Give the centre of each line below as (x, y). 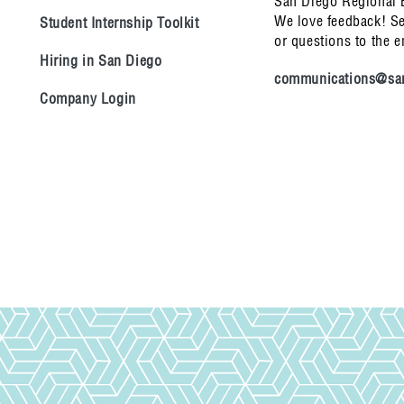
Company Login (88, 98)
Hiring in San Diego (101, 60)
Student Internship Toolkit (119, 23)
